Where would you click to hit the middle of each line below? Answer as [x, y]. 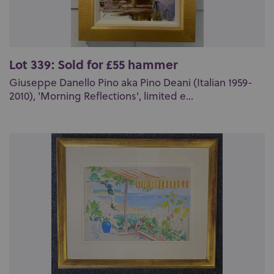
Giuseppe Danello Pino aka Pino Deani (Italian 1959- [131, 83]
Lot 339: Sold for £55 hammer [93, 64]
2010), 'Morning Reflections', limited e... [101, 96]
